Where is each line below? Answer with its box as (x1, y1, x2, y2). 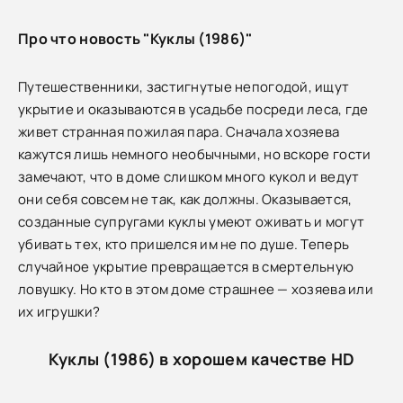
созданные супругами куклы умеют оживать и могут (18, 211, 365, 231)
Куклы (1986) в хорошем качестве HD (48, 347, 355, 370)
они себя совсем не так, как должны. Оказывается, (18, 189, 353, 209)
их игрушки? (18, 301, 101, 321)
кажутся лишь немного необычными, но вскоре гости (18, 144, 372, 164)
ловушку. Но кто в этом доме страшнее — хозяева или (18, 279, 373, 299)
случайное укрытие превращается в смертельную (18, 256, 354, 276)
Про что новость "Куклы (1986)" (18, 28, 253, 49)
